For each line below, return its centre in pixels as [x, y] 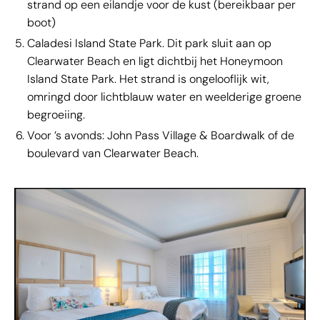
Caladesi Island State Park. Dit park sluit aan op [149, 43]
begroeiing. [56, 114]
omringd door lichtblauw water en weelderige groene [164, 96]
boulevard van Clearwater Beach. [113, 153]
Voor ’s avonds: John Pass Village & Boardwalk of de [161, 135]
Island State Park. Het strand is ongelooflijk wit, [148, 79]
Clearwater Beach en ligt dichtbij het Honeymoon [155, 61]
